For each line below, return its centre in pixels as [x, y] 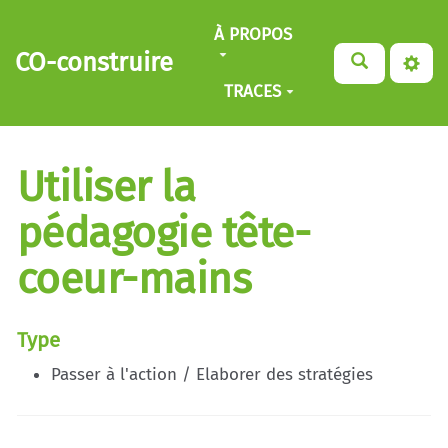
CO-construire [94, 62]
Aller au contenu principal [125, 23]
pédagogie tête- [164, 233]
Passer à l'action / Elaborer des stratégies [212, 374]
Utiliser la [106, 187]
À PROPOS [253, 34]
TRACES [252, 91]
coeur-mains [134, 279]
